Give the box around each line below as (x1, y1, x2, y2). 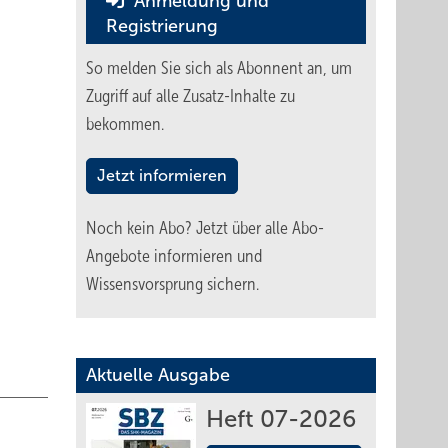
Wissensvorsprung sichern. (86, 274, 259, 294)
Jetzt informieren (97, 167, 227, 184)
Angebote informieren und (86, 246, 262, 266)
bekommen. (86, 114, 164, 134)
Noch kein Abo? (86, 218, 196, 238)
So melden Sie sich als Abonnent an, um (86, 58, 352, 78)
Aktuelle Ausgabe (86, 365, 230, 385)
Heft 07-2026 (206, 406, 356, 432)
